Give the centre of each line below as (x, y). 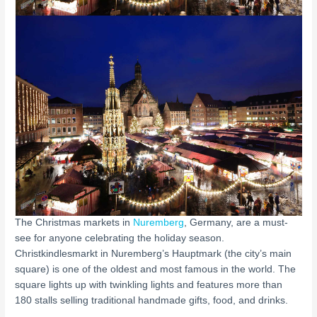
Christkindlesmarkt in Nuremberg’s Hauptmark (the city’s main (154, 254)
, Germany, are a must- (236, 223)
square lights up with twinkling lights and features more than (149, 285)
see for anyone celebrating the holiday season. (120, 238)
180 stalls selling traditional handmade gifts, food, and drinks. (152, 301)
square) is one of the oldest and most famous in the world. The (156, 270)
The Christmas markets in (74, 223)
